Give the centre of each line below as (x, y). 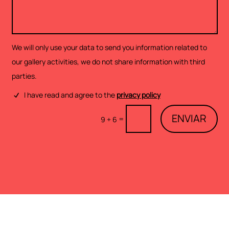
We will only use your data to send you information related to (109, 48)
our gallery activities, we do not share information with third (108, 62)
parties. (24, 76)
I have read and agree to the (70, 95)
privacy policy (138, 95)
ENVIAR (189, 119)
